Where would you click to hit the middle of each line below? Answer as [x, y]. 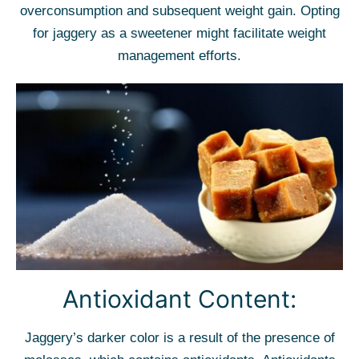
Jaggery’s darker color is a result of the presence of [179, 338]
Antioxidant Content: [179, 299]
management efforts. [179, 56]
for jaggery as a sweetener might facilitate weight [179, 33]
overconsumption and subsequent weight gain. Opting [179, 11]
